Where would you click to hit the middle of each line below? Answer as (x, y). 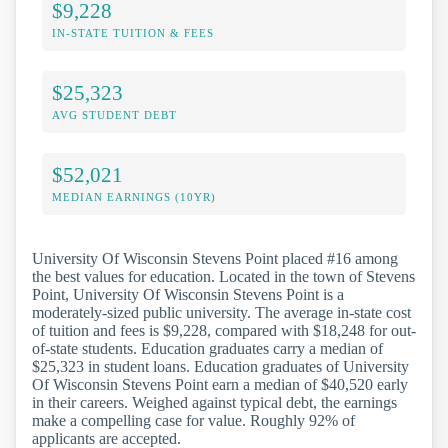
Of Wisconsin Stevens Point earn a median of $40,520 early (220, 385)
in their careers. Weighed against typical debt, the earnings (214, 403)
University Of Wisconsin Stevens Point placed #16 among (215, 259)
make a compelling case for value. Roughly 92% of (193, 421)
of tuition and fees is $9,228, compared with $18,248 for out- (224, 331)
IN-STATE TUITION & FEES (133, 33)
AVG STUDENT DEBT (114, 115)
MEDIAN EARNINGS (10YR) (134, 197)
